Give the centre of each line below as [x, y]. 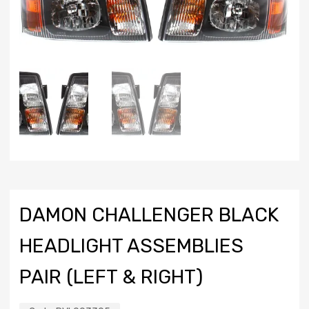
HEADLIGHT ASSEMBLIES [131, 246]
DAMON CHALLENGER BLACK [149, 215]
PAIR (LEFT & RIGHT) [111, 277]
